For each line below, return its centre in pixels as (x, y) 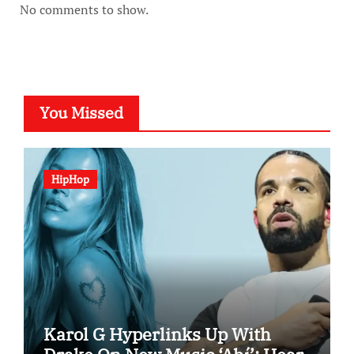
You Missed (81, 113)
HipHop (70, 179)
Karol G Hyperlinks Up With (157, 334)
